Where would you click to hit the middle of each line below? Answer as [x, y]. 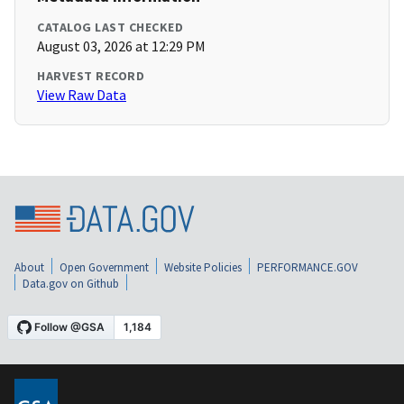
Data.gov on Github [71, 284]
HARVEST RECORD [91, 76]
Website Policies [203, 268]
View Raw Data [82, 95]
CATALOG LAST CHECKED [110, 28]
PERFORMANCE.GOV [308, 268]
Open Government [104, 268]
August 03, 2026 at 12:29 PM [121, 46]
